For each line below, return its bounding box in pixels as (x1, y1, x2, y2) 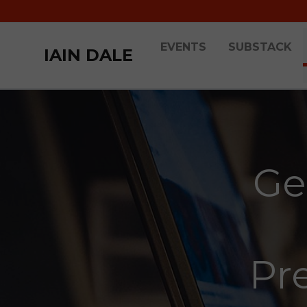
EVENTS (160, 40, 206, 53)
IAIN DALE (44, 45, 133, 65)
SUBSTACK (228, 40, 292, 53)
